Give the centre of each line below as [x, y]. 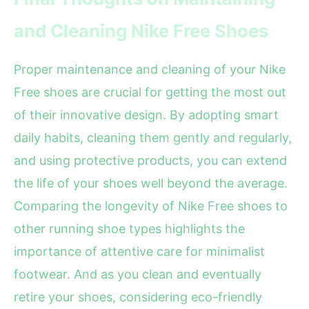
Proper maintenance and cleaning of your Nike [150, 70]
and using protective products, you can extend [150, 161]
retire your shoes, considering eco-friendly [138, 297]
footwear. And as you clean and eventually [138, 275]
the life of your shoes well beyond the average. [151, 183]
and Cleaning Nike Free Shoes [141, 31]
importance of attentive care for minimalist [139, 252]
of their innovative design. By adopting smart [146, 115]
